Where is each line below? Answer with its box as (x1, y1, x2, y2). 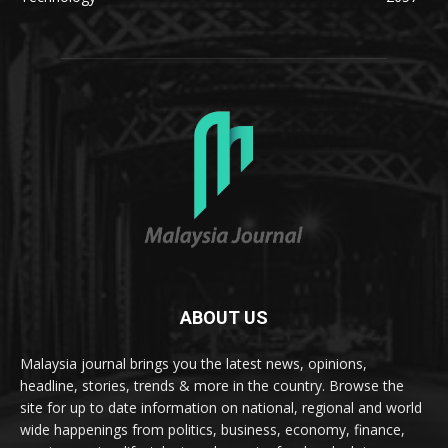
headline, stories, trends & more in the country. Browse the (20, 375, 404, 395)
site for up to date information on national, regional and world (20, 397, 422, 417)
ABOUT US (180, 306, 268, 328)
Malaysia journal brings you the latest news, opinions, (20, 353, 367, 373)
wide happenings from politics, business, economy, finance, (20, 419, 405, 439)
